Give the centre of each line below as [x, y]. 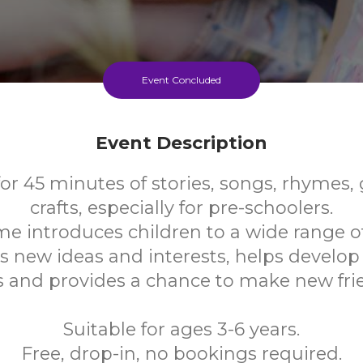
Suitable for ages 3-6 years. [181, 329]
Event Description [181, 143]
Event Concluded [181, 80]
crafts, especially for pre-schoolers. [181, 208]
